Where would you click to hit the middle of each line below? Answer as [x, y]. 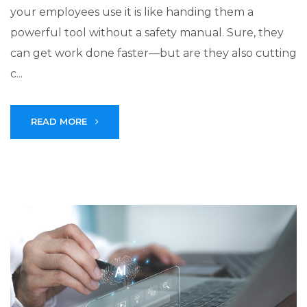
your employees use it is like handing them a [132, 12]
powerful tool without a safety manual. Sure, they [147, 32]
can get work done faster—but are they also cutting [153, 53]
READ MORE [60, 121]
